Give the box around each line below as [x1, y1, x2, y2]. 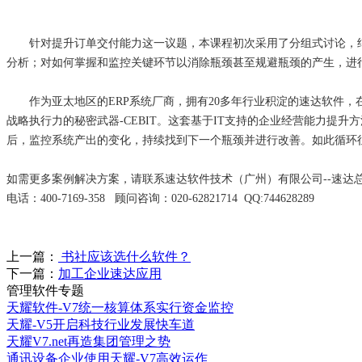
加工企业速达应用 [58, 266, 162, 280]
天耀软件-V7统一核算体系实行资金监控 [6, 300, 234, 314]
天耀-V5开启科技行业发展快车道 [6, 317, 195, 331]
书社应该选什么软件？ [58, 249, 191, 263]
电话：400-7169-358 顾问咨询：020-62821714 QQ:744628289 [6, 192, 314, 204]
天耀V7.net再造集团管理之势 [6, 334, 170, 348]
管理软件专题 [6, 283, 84, 297]
